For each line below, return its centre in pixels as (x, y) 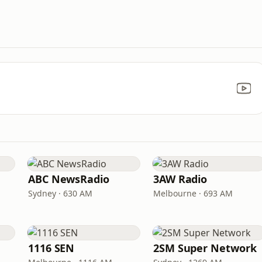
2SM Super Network (205, 248)
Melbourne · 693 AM (193, 193)
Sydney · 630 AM (60, 193)
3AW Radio (180, 179)
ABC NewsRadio (69, 179)
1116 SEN (51, 248)
